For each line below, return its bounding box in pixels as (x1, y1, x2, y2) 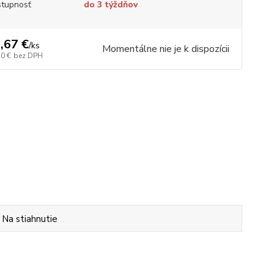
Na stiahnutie (2, 212, 58, 225)
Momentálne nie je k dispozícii (102, 42, 229, 56)
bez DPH (13, 51, 43, 61)
